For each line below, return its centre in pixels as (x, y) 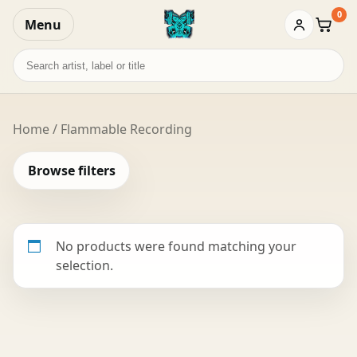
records (35, 76)
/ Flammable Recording (121, 129)
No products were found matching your (176, 246)
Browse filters (71, 170)
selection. (84, 265)
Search (33, 57)
